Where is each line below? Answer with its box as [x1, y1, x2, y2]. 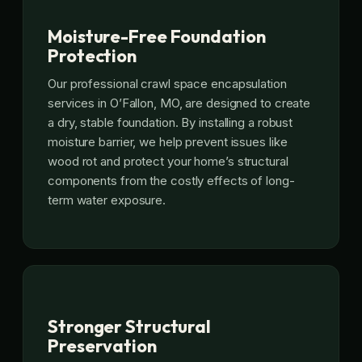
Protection [48, 44, 137, 67]
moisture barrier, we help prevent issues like [48, 134, 288, 149]
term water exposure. [48, 192, 166, 208]
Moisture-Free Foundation [48, 25, 266, 48]
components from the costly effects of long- [48, 173, 295, 188]
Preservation [48, 335, 157, 358]
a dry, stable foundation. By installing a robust [48, 115, 293, 130]
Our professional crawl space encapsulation [48, 76, 287, 91]
